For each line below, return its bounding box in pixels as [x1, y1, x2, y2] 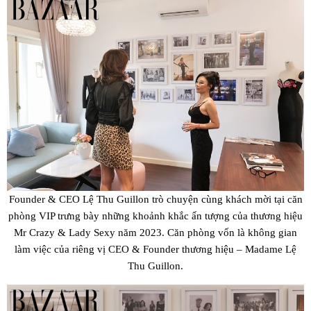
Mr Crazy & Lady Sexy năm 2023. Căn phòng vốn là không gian [14, 226, 297, 238]
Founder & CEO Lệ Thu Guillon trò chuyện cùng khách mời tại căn [8, 192, 303, 205]
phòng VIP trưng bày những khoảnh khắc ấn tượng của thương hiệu [8, 209, 303, 221]
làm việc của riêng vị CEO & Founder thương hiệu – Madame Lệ [15, 242, 296, 255]
